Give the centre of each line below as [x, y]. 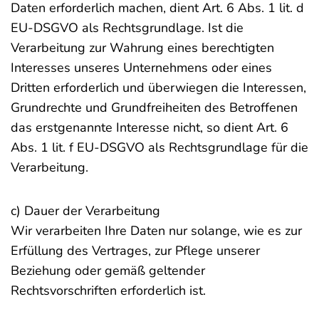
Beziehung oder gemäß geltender [108, 271]
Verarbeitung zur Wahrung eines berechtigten [142, 48]
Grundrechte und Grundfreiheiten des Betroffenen [154, 108]
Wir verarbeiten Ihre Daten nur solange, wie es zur [156, 231]
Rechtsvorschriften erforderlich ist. [108, 291]
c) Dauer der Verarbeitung [85, 211]
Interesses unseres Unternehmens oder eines [141, 68]
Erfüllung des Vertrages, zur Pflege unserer [135, 251]
